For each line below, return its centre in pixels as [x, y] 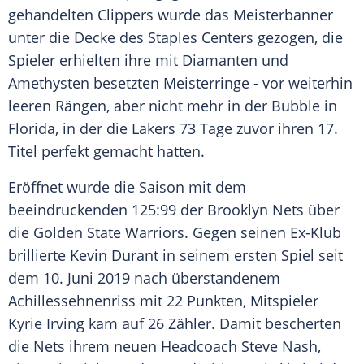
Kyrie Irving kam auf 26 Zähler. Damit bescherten [175, 324]
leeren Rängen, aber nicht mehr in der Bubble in [173, 106]
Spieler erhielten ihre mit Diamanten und [148, 61]
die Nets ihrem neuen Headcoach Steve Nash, [165, 347]
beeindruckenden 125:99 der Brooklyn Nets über [174, 210]
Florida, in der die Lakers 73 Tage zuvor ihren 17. [173, 129]
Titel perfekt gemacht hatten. [106, 152]
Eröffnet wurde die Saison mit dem [127, 187]
